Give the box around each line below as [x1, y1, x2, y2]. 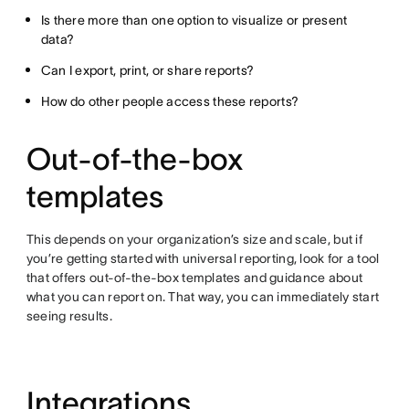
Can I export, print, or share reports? [40, 63, 257, 79]
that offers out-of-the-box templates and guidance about [26, 270, 363, 286]
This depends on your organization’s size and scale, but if [26, 232, 362, 247]
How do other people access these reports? [40, 94, 302, 110]
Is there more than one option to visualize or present [40, 13, 348, 28]
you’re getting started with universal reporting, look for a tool [26, 251, 380, 267]
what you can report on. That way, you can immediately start [26, 289, 380, 305]
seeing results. [26, 309, 116, 324]
